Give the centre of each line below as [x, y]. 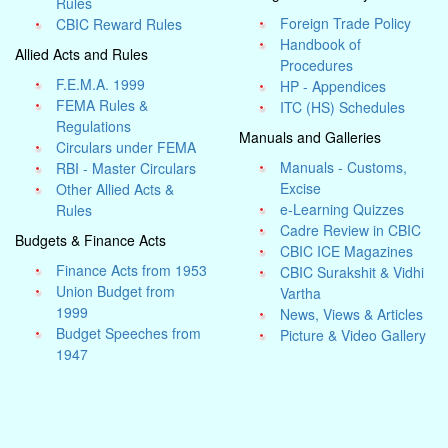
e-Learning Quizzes [342, 209]
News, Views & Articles [352, 314]
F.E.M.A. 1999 [101, 84]
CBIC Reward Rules [119, 24]
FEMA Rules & [102, 105]
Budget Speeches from [129, 333]
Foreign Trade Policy [346, 23]
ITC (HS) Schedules [343, 107]
